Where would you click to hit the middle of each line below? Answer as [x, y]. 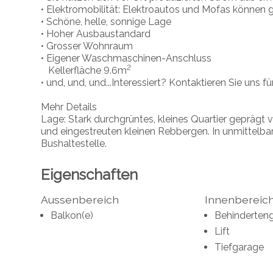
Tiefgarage [239, 247]
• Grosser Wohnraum [87, 46]
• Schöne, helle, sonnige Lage [106, 21]
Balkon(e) [72, 215]
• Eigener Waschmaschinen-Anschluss [126, 58]
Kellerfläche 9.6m [84, 70]
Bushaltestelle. [74, 143]
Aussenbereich [80, 199]
